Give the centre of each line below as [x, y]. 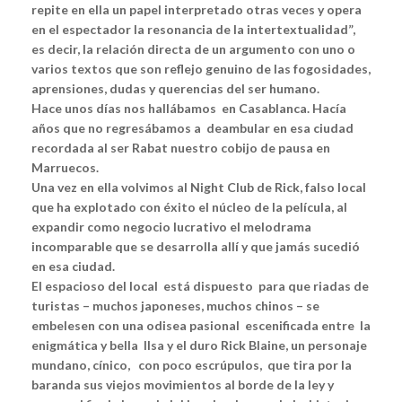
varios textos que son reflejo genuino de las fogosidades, [201, 69]
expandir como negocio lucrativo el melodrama [171, 227]
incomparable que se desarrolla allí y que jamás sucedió [196, 247]
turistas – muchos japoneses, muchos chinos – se [175, 306]
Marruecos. [65, 168]
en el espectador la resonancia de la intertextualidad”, [193, 30]
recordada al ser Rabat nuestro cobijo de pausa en [181, 148]
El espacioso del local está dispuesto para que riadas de [200, 286]
